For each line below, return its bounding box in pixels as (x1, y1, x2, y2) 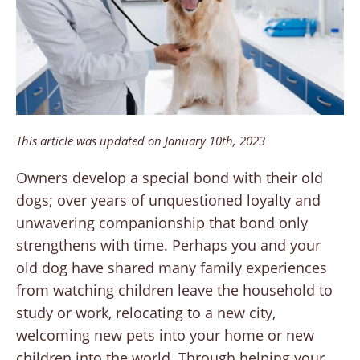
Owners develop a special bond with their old (16, 168, 323, 188)
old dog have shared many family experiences (16, 258, 327, 278)
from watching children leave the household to (16, 280, 333, 301)
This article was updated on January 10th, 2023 (16, 133, 265, 149)
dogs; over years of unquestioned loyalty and (16, 190, 321, 211)
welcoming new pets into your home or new (16, 325, 314, 346)
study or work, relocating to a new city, (16, 303, 276, 323)
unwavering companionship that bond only (16, 213, 308, 233)
